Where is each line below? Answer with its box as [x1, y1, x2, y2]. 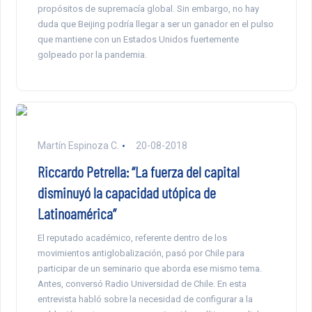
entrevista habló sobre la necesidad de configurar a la [37, 293, 253, 304]
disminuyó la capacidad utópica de [37, 182, 216, 201]
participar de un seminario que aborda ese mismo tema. [37, 263, 262, 274]
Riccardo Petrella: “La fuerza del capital [37, 162, 240, 180]
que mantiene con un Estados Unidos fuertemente [37, 33, 239, 45]
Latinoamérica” [37, 203, 116, 222]
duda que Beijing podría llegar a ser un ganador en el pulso [37, 18, 274, 29]
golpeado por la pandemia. [37, 49, 147, 60]
